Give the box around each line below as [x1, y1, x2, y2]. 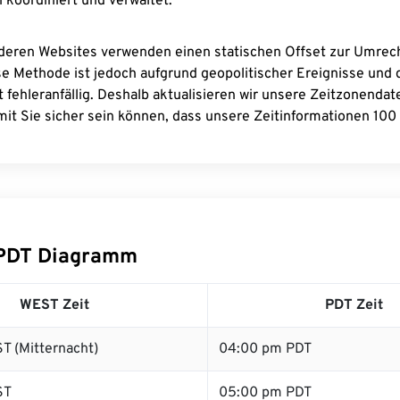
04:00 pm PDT [219, 340, 312, 358]
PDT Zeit [324, 296, 383, 314]
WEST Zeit [19, 296, 89, 314]
